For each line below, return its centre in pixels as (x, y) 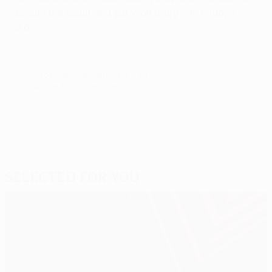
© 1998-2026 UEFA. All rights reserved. (82, 74)
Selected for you (72, 176)
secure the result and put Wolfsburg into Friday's (126, 12)
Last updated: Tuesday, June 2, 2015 (80, 85)
